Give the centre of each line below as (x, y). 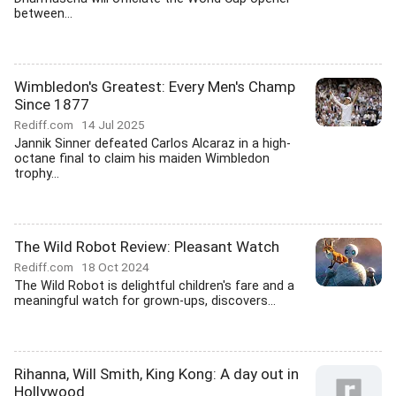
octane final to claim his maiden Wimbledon (142, 159)
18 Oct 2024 (115, 267)
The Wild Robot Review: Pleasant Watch (147, 247)
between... (43, 14)
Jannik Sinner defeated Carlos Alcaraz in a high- (152, 144)
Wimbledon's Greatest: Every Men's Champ (155, 87)
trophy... (37, 174)
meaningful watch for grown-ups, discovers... (145, 301)
